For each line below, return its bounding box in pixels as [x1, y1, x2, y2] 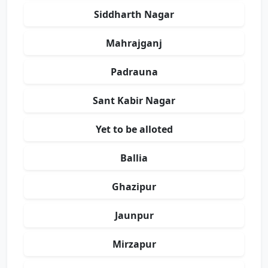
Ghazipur [112, 180, 156, 193]
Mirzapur [112, 237, 156, 251]
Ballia [120, 151, 148, 165]
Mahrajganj [106, 36, 162, 50]
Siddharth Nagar [94, 8, 174, 21]
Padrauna [110, 65, 158, 78]
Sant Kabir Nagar [93, 94, 175, 107]
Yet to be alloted [95, 123, 173, 136]
